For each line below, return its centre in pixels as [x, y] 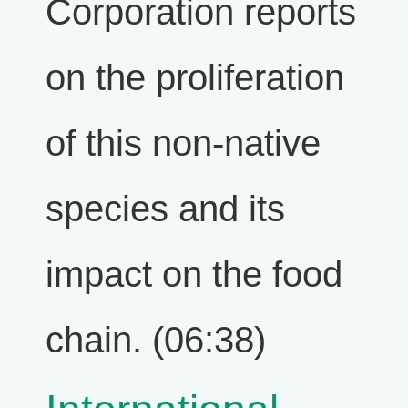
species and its [165, 209]
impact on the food [194, 275]
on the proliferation [195, 78]
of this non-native [183, 143]
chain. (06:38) [156, 340]
